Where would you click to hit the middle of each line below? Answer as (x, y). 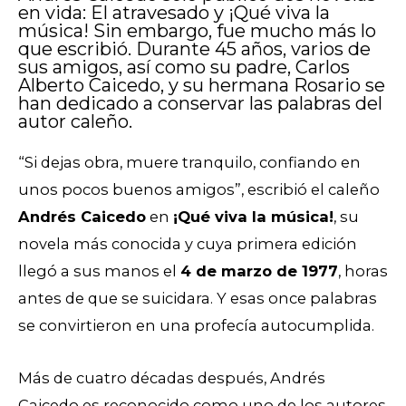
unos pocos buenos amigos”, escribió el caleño (199, 189)
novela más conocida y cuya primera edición (188, 243)
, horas (363, 271)
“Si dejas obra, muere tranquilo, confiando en (189, 162)
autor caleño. (75, 121)
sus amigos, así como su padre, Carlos (184, 67)
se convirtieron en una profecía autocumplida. (198, 325)
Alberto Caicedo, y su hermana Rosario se (202, 85)
